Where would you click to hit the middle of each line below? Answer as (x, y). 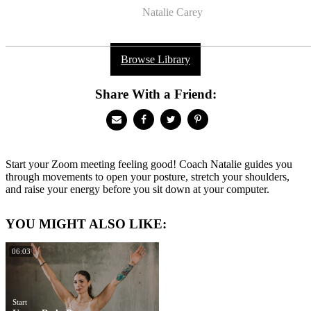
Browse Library (155, 60)
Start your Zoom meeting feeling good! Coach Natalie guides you (149, 165)
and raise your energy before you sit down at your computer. (137, 190)
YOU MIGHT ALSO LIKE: (86, 224)
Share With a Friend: (155, 94)
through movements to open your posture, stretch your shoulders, (148, 177)
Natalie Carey (171, 12)
